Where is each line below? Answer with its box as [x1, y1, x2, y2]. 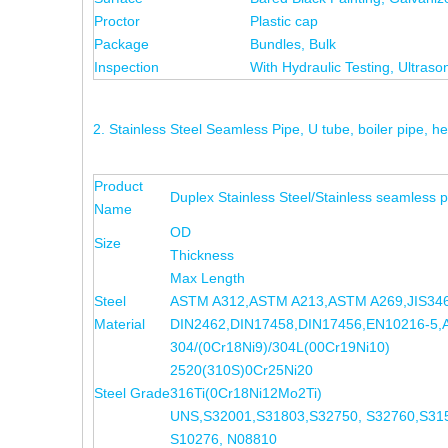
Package [94, 36, 149, 52]
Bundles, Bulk [250, 36, 336, 52]
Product [94, 178, 143, 194]
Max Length [170, 270, 245, 286]
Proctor [94, 13, 140, 29]
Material [94, 316, 145, 332]
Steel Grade [94, 385, 170, 401]
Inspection [94, 59, 159, 75]
